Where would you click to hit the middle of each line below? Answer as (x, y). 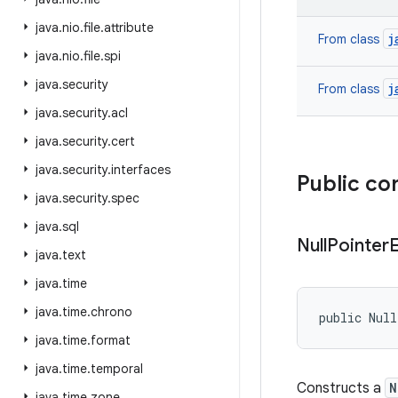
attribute (129, 28)
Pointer (358, 246)
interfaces (141, 170)
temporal (117, 369)
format (111, 340)
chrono (111, 312)
